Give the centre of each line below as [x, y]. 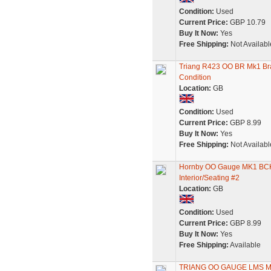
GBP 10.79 [247, 22]
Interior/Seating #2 [209, 178]
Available [244, 245]
